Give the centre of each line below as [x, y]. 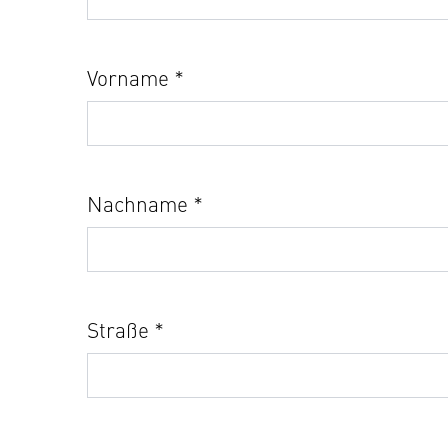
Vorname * [135, 77]
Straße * [125, 329]
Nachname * [145, 203]
